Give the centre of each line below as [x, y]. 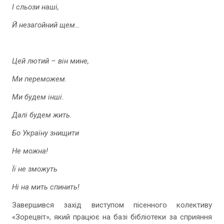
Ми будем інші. [38, 97]
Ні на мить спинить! [46, 187]
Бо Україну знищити [45, 133]
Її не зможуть [35, 169]
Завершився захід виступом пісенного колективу [112, 205]
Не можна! [30, 151]
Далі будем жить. [42, 115]
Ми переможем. [39, 79]
